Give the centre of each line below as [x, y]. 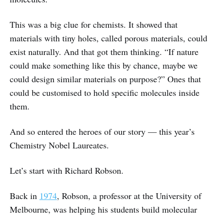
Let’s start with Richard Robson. [68, 171]
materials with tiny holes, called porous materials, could [109, 38]
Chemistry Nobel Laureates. [59, 145]
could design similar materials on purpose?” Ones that [105, 79]
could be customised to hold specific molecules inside [105, 93]
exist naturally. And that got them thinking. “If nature [104, 52]
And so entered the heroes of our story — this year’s [102, 132]
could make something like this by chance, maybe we [104, 65]
